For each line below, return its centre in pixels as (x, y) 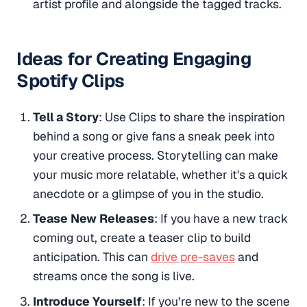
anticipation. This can (91, 257)
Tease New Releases (93, 219)
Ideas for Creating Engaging (134, 59)
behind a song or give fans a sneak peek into (153, 136)
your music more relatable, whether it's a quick (160, 174)
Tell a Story (65, 116)
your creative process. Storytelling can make (155, 155)
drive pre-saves (193, 257)
